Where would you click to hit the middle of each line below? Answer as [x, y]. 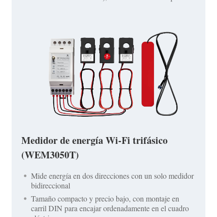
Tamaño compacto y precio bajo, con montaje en [105, 199]
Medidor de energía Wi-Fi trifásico [94, 140]
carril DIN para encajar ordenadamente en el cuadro [110, 208]
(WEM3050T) [50, 155]
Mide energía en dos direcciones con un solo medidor [112, 176]
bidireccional [51, 186]
